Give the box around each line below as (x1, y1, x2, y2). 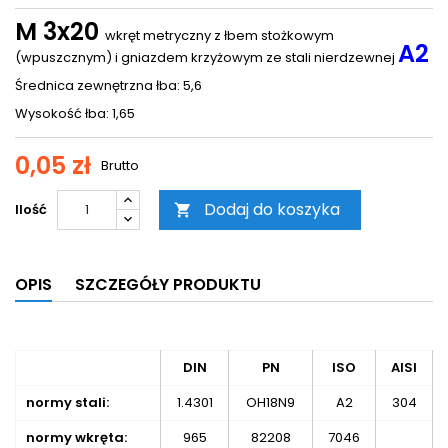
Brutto (101, 155, 139, 175)
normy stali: (26, 392, 109, 412)
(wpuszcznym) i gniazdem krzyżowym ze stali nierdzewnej (15, 47, 398, 67)
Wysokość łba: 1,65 (15, 103, 135, 123)
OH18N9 (246, 392, 295, 412)
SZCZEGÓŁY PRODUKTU (75, 272, 261, 296)
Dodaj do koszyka (204, 197, 340, 221)
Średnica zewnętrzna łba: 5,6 (15, 75, 202, 95)
